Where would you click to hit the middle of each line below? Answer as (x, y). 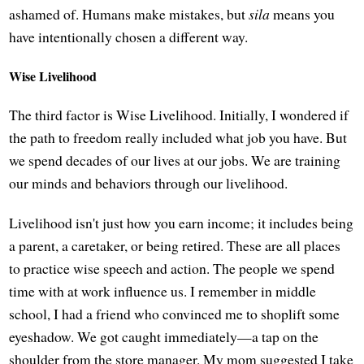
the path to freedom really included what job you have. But (178, 137)
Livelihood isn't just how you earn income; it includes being (182, 223)
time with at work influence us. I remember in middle (163, 291)
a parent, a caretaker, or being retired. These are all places (175, 246)
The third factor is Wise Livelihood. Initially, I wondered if (179, 114)
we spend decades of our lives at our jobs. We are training (175, 160)
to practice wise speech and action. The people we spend (172, 269)
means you (303, 14)
